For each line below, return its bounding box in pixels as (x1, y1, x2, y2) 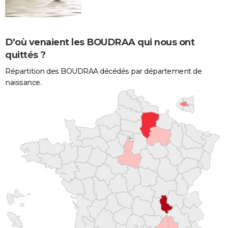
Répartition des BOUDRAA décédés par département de (5, 66, 202, 76)
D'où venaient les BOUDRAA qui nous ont (5, 36, 194, 48)
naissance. (5, 77, 41, 87)
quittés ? (5, 49, 46, 61)
